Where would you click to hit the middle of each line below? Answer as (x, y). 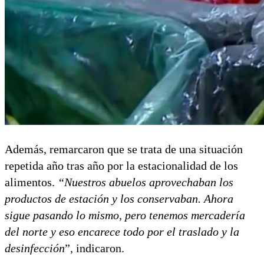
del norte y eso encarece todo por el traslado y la (122, 231)
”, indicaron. (95, 248)
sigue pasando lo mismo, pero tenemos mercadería (125, 215)
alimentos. (30, 182)
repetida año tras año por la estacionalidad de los (121, 165)
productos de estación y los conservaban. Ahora (119, 198)
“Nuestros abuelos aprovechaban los (144, 182)
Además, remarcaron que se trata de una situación (124, 149)
